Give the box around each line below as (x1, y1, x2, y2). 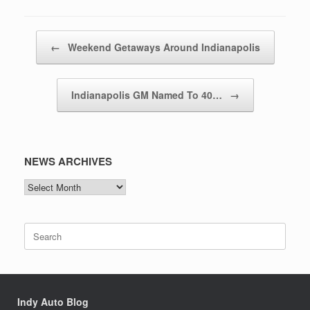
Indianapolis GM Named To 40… (71, 88, 225, 102)
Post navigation (24, 30, 86, 44)
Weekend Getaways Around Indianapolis (64, 40, 260, 55)
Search (24, 222, 52, 236)
